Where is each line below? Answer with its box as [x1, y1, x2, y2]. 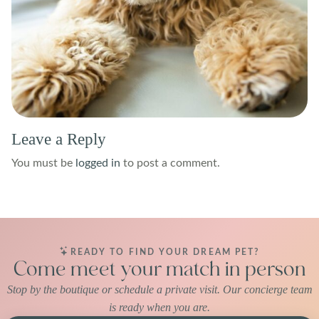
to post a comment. [120, 157, 220, 169]
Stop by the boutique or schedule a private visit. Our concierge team [6, 283, 313, 296]
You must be [11, 157, 75, 169]
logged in [75, 157, 120, 169]
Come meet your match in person [13, 256, 306, 281]
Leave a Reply [11, 129, 106, 148]
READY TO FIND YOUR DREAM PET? [70, 248, 261, 256]
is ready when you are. [109, 300, 210, 313]
